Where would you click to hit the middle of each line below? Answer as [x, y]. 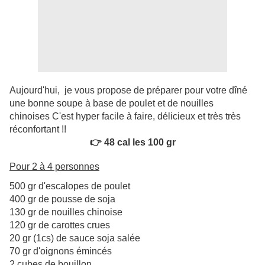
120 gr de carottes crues [60, 225]
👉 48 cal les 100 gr [132, 143]
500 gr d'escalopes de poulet [70, 186]
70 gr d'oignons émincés [61, 251]
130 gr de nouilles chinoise [66, 212]
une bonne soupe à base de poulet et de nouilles [112, 104]
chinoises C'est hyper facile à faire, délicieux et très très [125, 117]
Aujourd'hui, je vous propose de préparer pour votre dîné [128, 91]
